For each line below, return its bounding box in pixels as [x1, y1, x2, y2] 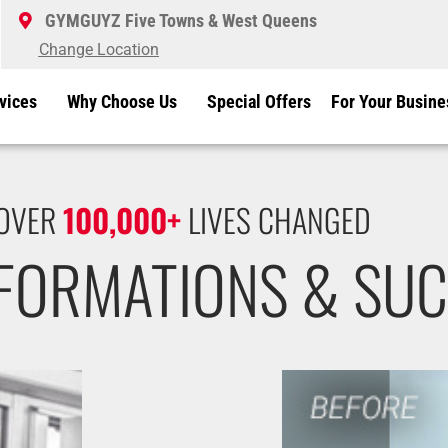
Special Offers [207, 90, 312, 112]
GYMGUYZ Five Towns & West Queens [44, 9, 317, 31]
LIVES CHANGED [180, 195, 371, 243]
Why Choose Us [67, 90, 178, 112]
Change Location [38, 39, 159, 59]
